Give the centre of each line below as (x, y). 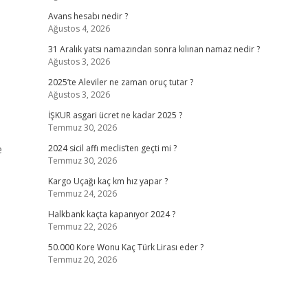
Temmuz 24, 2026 (82, 194)
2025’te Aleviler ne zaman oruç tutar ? (120, 82)
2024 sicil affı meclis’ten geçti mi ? (112, 148)
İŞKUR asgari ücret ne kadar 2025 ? (115, 115)
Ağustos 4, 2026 (79, 29)
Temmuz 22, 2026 (82, 227)
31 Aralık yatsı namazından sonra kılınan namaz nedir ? (154, 49)
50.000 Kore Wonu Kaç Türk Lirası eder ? (125, 247)
